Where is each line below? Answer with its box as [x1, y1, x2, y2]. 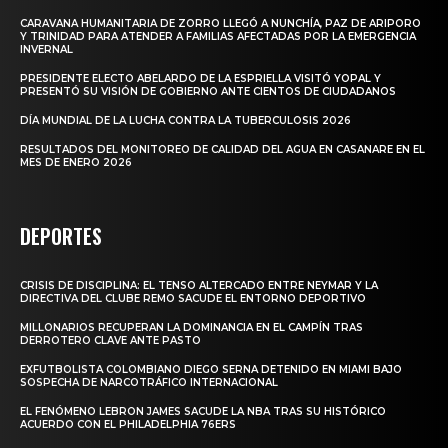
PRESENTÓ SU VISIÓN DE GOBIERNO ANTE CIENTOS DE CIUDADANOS [20, 85, 396, 99]
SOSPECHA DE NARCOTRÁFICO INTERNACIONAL [20, 376, 278, 390]
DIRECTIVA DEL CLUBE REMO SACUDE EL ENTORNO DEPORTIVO [20, 292, 366, 306]
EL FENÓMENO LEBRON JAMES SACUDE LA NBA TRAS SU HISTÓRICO [20, 405, 386, 419]
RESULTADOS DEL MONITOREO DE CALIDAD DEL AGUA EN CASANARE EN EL [20, 143, 425, 157]
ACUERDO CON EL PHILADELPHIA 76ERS [20, 418, 236, 432]
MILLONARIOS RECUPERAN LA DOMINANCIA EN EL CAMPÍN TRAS [20, 321, 363, 335]
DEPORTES [20, 221, 102, 252]
